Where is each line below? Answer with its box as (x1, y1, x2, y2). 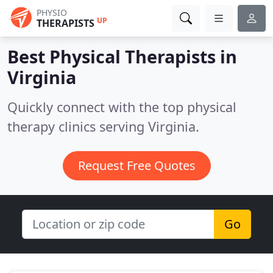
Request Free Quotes (77, 157, 196, 174)
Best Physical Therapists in (7, 44, 237, 68)
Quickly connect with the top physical (7, 98, 236, 116)
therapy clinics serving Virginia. (7, 118, 199, 135)
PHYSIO (37, 7, 67, 18)
